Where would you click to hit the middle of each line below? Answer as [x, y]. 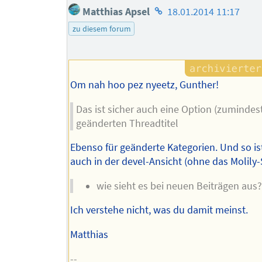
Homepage [176, 8]
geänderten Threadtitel [127, 123]
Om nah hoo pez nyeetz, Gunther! [144, 85]
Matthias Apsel [115, 12]
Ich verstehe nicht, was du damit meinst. [159, 210]
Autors [166, 41]
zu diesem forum [101, 29]
